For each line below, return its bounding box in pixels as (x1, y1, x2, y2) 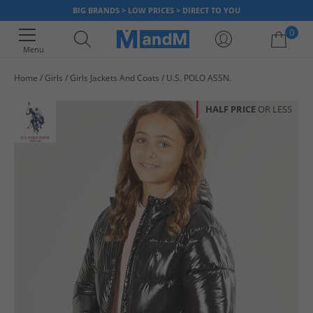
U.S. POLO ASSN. (166, 72, 231, 84)
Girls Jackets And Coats (70, 72, 159, 84)
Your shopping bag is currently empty (72, 89, 241, 101)
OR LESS (258, 103, 292, 115)
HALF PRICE (205, 103, 258, 115)
